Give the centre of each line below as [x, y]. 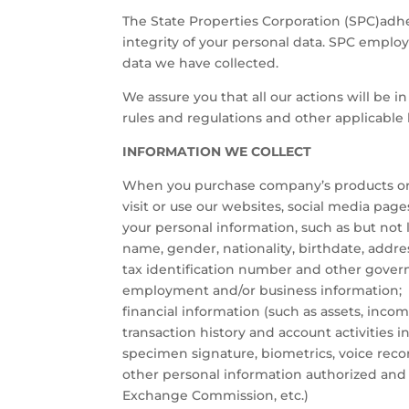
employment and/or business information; [262, 290]
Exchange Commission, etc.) [216, 395]
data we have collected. [201, 63]
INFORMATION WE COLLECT [217, 151]
